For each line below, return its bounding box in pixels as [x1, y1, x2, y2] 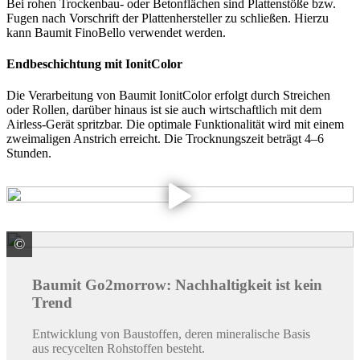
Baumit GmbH [55, 238, 130, 252]
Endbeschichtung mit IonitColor [6, 57, 182, 72]
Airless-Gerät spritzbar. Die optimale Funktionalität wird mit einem [6, 117, 344, 132]
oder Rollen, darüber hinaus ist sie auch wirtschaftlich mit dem [6, 103, 321, 117]
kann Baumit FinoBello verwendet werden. [6, 25, 226, 39]
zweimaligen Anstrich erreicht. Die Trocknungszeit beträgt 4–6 [6, 132, 324, 146]
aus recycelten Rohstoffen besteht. [32, 342, 205, 356]
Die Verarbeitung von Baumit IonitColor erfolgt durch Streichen [6, 88, 330, 103]
